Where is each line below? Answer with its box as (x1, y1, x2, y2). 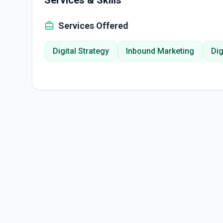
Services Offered (58, 20, 128, 31)
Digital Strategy (53, 46, 109, 56)
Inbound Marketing (126, 46, 194, 56)
